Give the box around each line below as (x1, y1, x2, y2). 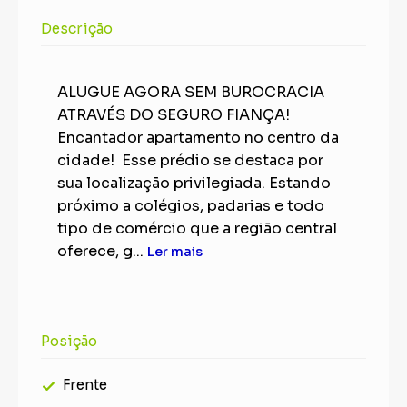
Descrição (41, 20, 113, 38)
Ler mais (147, 243, 203, 261)
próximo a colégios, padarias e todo (57, 196, 324, 216)
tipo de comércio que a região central (57, 219, 337, 239)
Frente (63, 376, 107, 394)
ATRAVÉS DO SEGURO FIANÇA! (57, 105, 290, 125)
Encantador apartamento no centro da (57, 128, 339, 148)
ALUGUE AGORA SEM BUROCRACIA (57, 83, 324, 103)
